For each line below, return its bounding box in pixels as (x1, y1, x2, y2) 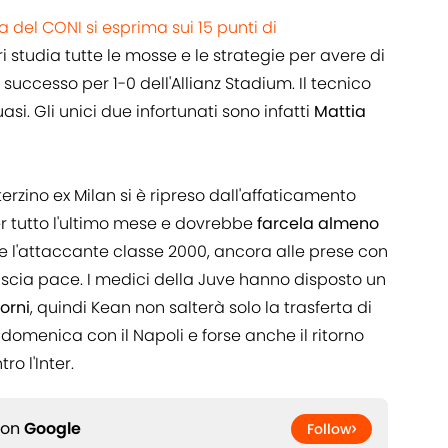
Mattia (314, 100, 366, 124)
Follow (307, 419, 352, 440)
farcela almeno (257, 212, 379, 236)
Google (24, 417, 81, 441)
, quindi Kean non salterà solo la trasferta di (30, 296, 372, 320)
